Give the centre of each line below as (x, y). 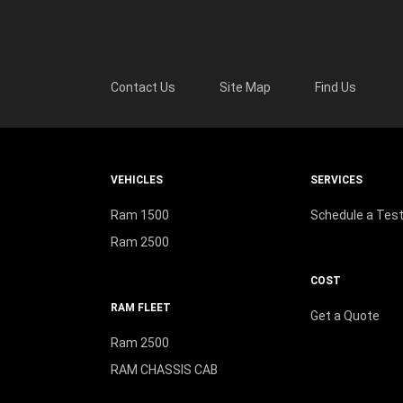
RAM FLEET (140, 308)
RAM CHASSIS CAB (164, 370)
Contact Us (143, 88)
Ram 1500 (139, 215)
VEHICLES (136, 180)
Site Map (245, 88)
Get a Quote (345, 316)
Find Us (336, 88)
